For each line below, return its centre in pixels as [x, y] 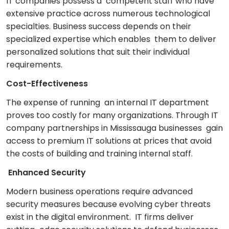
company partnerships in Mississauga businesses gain [114, 128]
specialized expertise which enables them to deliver [111, 39]
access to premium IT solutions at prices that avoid [109, 141]
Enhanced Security [46, 173]
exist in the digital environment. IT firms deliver [100, 217]
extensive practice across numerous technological [108, 14]
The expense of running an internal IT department [108, 103]
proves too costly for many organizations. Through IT [112, 116]
